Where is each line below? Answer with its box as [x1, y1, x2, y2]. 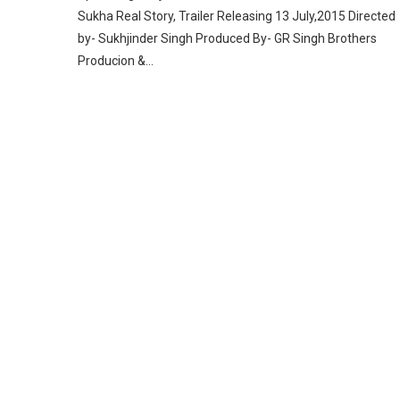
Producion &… [78, 53, 154, 68]
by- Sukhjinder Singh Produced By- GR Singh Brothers [78, 30, 377, 46]
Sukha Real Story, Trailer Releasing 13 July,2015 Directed [78, 8, 396, 23]
